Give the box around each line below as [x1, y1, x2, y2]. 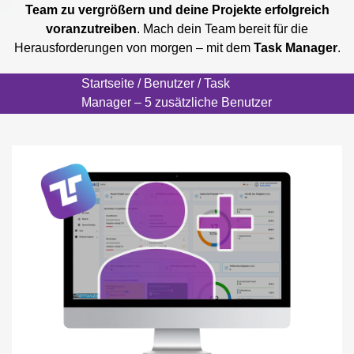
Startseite [81, 77, 134, 91]
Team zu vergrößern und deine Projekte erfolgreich [24, 3, 330, 17]
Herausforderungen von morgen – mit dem [13, 41, 254, 55]
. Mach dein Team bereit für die [137, 22, 308, 36]
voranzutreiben [46, 22, 137, 36]
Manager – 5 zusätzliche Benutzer [81, 96, 272, 110]
